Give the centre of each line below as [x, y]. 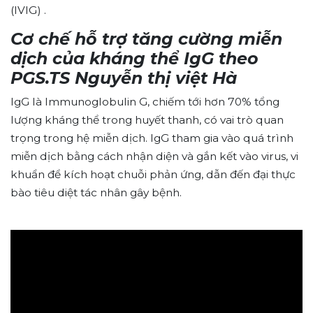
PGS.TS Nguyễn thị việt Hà [124, 78]
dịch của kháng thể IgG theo [134, 58]
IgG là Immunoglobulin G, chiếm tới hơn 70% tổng [145, 101]
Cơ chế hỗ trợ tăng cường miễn [146, 38]
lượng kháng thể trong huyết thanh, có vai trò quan [147, 119]
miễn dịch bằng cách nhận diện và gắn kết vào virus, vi [154, 156]
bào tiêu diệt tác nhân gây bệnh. [96, 192]
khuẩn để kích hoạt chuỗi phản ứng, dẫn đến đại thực [153, 174]
